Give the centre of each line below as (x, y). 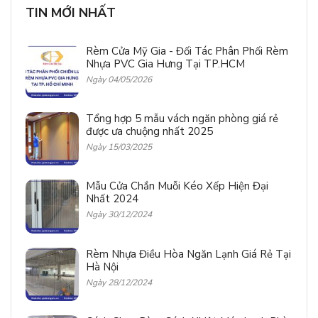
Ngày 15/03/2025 (119, 147)
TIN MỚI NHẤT (71, 13)
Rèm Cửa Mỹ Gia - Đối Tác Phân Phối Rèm (187, 51)
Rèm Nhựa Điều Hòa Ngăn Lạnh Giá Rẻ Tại (189, 254)
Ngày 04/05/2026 (119, 79)
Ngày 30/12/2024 (119, 215)
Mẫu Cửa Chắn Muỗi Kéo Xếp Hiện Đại (177, 186)
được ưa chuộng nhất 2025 (150, 132)
